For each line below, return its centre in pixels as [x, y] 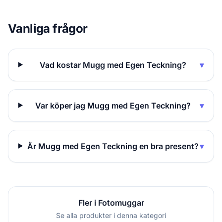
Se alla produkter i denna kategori [111, 215]
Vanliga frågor [48, 28]
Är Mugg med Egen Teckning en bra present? [113, 146]
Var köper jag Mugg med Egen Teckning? [113, 105]
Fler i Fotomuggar [111, 202]
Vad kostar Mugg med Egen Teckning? [113, 65]
